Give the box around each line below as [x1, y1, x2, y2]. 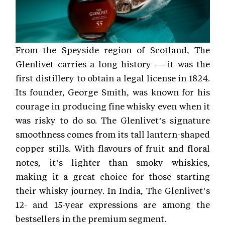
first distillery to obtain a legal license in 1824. [16, 72, 210, 84]
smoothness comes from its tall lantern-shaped [16, 129, 210, 140]
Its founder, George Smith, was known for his [16, 86, 210, 98]
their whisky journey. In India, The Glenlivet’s [16, 185, 210, 196]
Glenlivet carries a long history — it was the [16, 58, 210, 70]
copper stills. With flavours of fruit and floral [16, 143, 210, 154]
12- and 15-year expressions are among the [16, 199, 210, 210]
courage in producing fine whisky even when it [16, 100, 210, 112]
